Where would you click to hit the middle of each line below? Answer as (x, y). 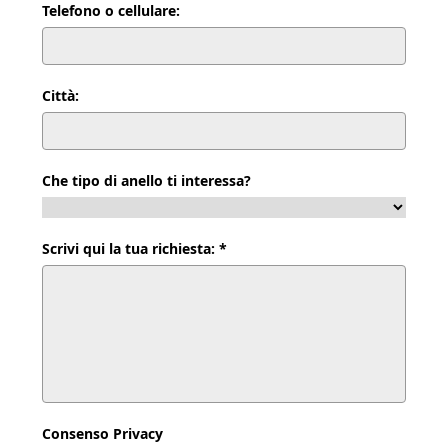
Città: (61, 96)
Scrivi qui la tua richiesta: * (135, 249)
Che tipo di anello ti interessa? (147, 181)
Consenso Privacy (103, 434)
